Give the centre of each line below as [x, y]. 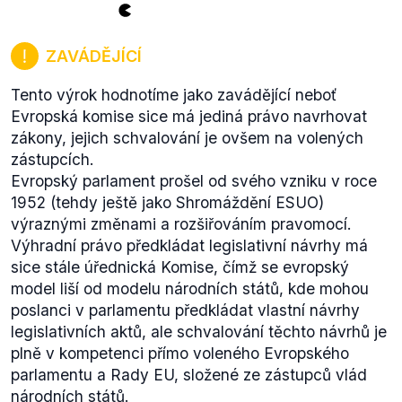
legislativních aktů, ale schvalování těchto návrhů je [199, 332]
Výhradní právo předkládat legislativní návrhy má [189, 245]
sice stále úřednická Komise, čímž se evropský [180, 267]
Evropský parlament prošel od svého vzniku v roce [194, 181]
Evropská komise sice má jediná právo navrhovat [189, 116]
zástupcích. [52, 159]
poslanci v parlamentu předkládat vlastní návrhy [185, 310]
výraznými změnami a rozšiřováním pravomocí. [181, 224]
